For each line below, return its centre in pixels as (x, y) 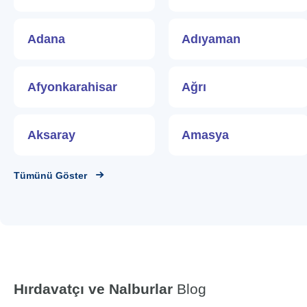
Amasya (206, 135)
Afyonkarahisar (72, 87)
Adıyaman (211, 39)
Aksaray (51, 135)
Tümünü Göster (50, 175)
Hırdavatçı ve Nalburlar (93, 289)
